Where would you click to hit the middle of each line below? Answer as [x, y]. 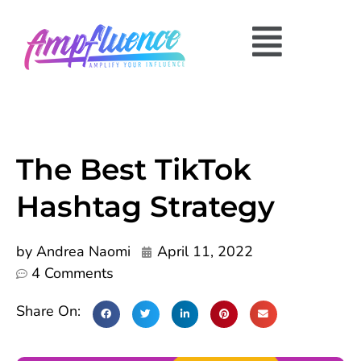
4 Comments [73, 273]
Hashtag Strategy [145, 206]
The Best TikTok [134, 169]
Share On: [50, 311]
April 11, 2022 [205, 251]
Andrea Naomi [81, 251]
